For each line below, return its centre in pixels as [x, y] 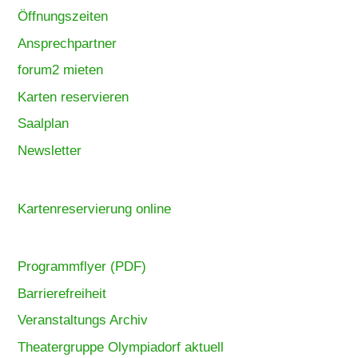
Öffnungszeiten [63, 16]
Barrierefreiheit [62, 293]
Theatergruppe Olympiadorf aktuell [121, 347]
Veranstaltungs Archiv [83, 320]
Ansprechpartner [68, 43]
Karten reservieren [74, 97]
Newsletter [50, 151]
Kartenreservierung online [95, 209]
